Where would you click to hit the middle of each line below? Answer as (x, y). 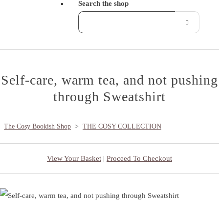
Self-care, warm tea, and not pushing (109, 80)
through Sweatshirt (109, 96)
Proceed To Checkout (139, 158)
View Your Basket (74, 158)
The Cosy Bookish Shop (37, 126)
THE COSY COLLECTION (122, 126)
